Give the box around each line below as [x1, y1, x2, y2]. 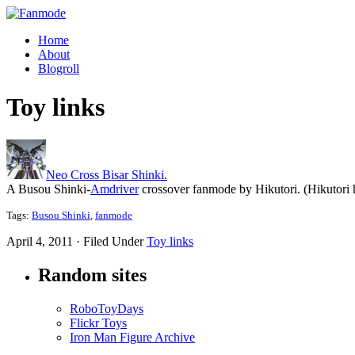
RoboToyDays [70, 301, 143, 315]
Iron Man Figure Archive [70, 330, 195, 344]
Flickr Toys [70, 315, 127, 330]
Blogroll [38, 62, 79, 75]
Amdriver [90, 181, 139, 196]
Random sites [38, 264, 147, 285]
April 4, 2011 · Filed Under [6, 234, 147, 248]
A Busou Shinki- [6, 181, 90, 196]
